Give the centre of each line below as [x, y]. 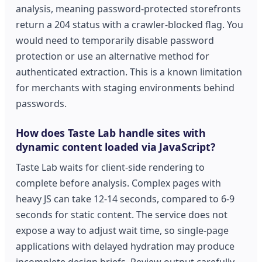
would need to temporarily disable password [115, 41]
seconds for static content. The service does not [122, 214]
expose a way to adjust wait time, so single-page [123, 230]
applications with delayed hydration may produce [125, 246]
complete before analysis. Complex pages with [119, 183]
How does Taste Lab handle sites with [111, 133]
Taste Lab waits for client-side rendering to [111, 167]
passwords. [42, 104]
